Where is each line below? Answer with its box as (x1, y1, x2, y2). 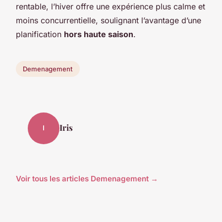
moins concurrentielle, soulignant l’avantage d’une (16, 15, 201, 25)
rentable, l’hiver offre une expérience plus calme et (16, 1, 205, 11)
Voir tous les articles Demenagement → (16, 173, 158, 183)
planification (16, 29, 64, 39)
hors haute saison (64, 29, 133, 39)
